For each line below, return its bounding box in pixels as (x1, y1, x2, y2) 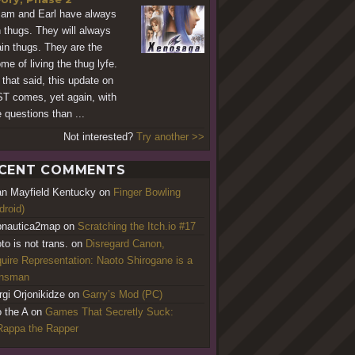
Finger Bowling (113, 185, 181, 198)
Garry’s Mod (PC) (82, 288, 162, 300)
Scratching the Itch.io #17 (78, 219, 196, 232)
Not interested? (63, 130, 136, 143)
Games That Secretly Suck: (45, 305, 174, 318)
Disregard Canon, (86, 237, 165, 250)
